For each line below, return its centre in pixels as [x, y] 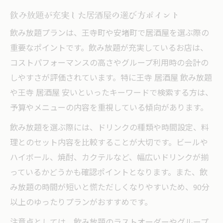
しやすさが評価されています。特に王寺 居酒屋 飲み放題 [111, 78]
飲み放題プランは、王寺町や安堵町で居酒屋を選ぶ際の [110, 33]
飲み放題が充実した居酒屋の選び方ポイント [95, 14]
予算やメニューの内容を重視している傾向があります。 [109, 108]
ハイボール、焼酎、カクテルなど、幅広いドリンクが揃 [109, 158]
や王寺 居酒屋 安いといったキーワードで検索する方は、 [111, 93]
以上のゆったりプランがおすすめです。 [81, 203]
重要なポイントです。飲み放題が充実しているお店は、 [109, 48]
